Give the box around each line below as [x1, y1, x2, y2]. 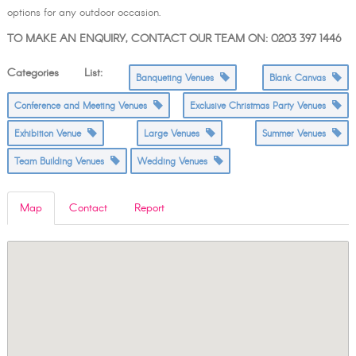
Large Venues [144, 127, 206, 141]
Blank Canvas [269, 72, 333, 86]
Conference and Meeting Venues [14, 99, 153, 114]
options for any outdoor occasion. [6, 5, 161, 21]
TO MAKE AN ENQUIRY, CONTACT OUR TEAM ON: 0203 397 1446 [6, 31, 341, 48]
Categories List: [6, 65, 103, 82]
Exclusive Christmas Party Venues [190, 99, 333, 114]
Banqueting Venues [135, 72, 220, 86]
